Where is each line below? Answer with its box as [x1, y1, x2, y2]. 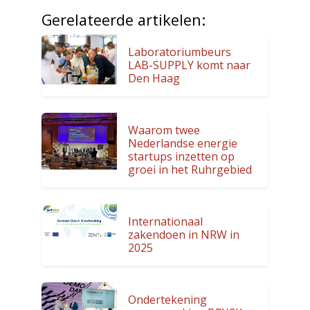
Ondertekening [128, 291, 208, 307]
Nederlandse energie [128, 135, 238, 151]
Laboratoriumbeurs [128, 44, 232, 60]
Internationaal [128, 213, 203, 229]
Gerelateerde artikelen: [42, 9, 206, 30]
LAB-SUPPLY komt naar [128, 57, 251, 73]
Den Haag [128, 70, 181, 86]
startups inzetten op [128, 148, 235, 164]
